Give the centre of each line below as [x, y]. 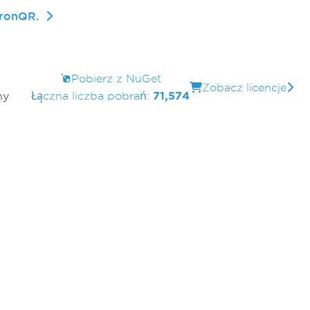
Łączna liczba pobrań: [92, 96]
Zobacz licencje [244, 87]
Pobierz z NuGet [116, 79]
